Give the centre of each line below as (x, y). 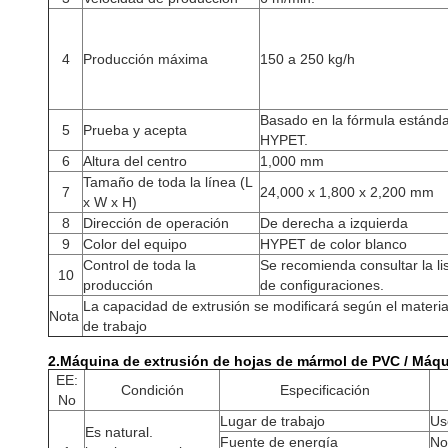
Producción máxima (145, 59)
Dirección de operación (156, 223)
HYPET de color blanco (333, 244)
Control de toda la (139, 265)
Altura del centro (135, 161)
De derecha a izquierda (334, 223)
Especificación (324, 390)
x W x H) (110, 202)
